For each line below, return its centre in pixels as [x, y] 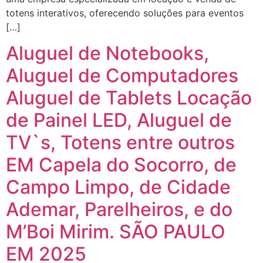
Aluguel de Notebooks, [107, 53]
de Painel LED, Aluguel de [119, 120]
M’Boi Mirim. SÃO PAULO [116, 232]
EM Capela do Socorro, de [121, 165]
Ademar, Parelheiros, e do [119, 210]
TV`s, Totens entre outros [120, 143]
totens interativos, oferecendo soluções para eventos [125, 13]
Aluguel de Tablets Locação [129, 98]
